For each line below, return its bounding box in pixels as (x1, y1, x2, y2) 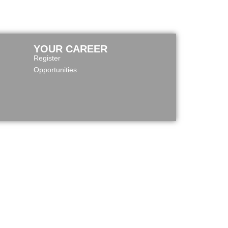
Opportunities (34, 66, 77, 74)
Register (34, 54, 61, 62)
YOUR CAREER (34, 43, 107, 54)
